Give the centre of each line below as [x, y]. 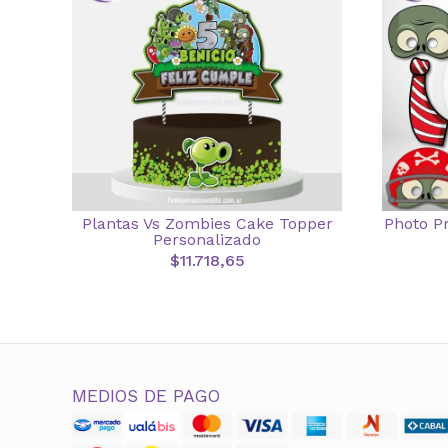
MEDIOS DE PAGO [146, 396]
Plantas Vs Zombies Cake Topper [207, 223]
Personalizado [207, 239]
